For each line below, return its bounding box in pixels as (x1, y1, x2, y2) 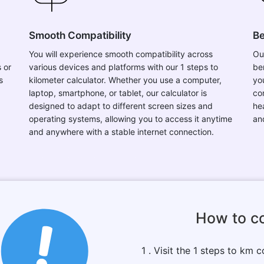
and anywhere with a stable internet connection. (29, 127, 214, 137)
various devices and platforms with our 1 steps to (29, 62, 218, 72)
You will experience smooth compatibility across (29, 49, 213, 59)
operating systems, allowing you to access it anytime (29, 114, 232, 124)
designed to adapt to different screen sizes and (29, 101, 213, 111)
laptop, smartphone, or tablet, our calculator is (29, 88, 207, 98)
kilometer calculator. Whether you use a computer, (29, 75, 222, 85)
